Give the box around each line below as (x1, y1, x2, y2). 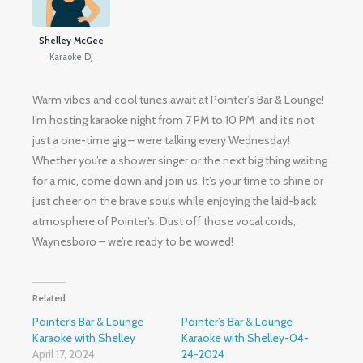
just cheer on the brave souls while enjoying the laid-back (32, 194, 317, 209)
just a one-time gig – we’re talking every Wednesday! (32, 133, 291, 148)
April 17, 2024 (32, 346, 96, 361)
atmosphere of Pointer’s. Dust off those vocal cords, (32, 214, 297, 229)
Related (32, 291, 66, 304)
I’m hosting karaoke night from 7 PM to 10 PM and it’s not (32, 113, 315, 128)
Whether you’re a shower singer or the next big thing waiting (32, 153, 328, 169)
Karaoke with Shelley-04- (181, 330, 309, 345)
